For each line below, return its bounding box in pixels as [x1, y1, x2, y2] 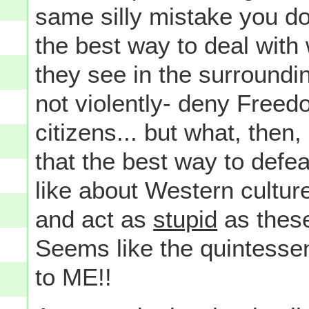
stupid [153, 206, 218, 233]
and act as [35, 206, 154, 233]
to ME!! [35, 263, 112, 291]
